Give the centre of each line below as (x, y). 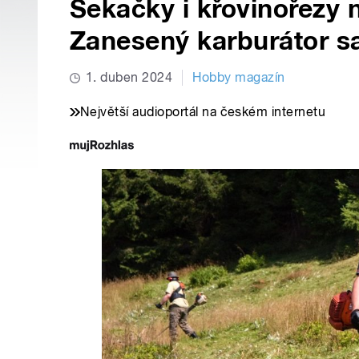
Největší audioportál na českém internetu (203, 112)
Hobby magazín (239, 78)
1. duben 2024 (129, 78)
